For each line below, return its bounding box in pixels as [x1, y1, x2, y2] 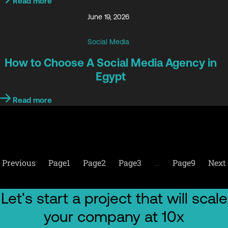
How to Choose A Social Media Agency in [4, 56, 217, 69]
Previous [2, 157, 36, 168]
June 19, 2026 [87, 13, 129, 21]
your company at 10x [44, 208, 184, 225]
